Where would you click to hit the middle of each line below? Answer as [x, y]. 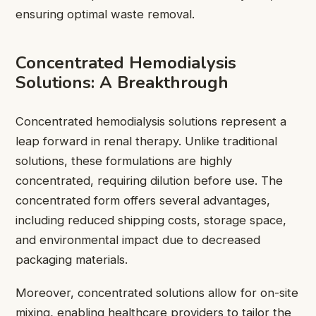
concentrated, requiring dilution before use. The [149, 181]
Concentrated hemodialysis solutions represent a [151, 122]
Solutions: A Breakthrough [122, 83]
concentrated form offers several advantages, [143, 201]
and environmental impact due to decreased [138, 240]
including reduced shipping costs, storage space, [151, 220]
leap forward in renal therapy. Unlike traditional [146, 141]
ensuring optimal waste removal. [105, 14]
